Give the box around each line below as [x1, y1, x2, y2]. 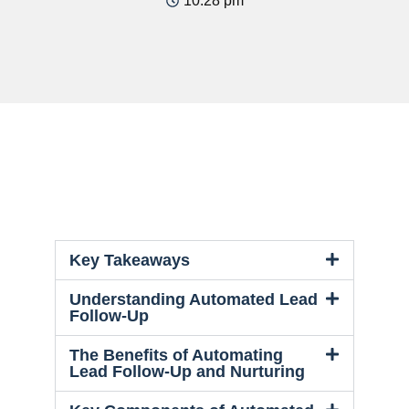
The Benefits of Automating [69, 345, 283, 364]
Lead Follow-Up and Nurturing [69, 362, 305, 381]
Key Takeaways [69, 250, 190, 269]
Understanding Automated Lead [69, 289, 318, 309]
